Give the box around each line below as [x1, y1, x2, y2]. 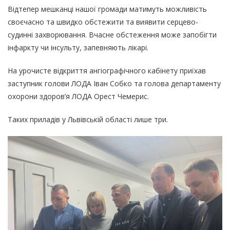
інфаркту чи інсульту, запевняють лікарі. [8, 42, 148, 52]
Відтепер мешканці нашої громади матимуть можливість [8, 4, 207, 14]
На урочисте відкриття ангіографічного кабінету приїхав [8, 65, 206, 75]
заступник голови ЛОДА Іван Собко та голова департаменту [8, 78, 221, 88]
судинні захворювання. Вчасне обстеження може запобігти [8, 29, 217, 40]
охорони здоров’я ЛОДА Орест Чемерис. [8, 91, 149, 101]
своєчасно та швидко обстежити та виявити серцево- [8, 16, 198, 27]
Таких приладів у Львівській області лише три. [8, 114, 168, 124]
